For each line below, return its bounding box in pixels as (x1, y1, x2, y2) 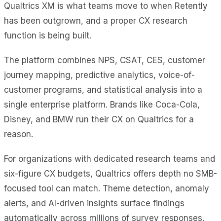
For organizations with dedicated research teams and (4, 153, 215, 164)
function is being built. (4, 30, 91, 40)
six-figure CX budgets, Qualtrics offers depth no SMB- (4, 168, 217, 179)
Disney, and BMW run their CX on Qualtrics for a (4, 114, 194, 124)
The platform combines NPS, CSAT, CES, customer (4, 55, 205, 65)
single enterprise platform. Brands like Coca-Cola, (4, 99, 200, 110)
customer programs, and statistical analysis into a (4, 84, 202, 95)
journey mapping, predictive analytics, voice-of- (4, 70, 195, 80)
